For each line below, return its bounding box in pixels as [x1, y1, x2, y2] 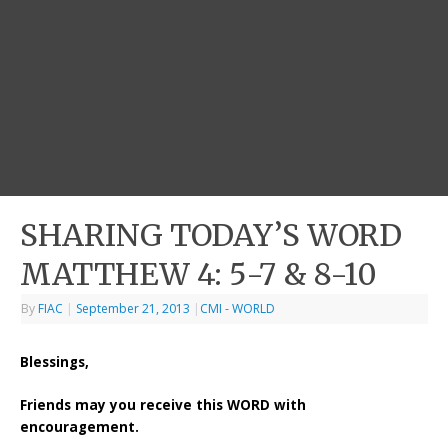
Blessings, [20, 353, 90, 372]
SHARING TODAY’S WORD [20, 216, 403, 255]
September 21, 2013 [76, 300, 191, 318]
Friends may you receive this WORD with [20, 395, 307, 414]
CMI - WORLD [200, 300, 276, 318]
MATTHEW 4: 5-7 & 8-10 [20, 255, 378, 294]
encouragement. [20, 417, 140, 436]
